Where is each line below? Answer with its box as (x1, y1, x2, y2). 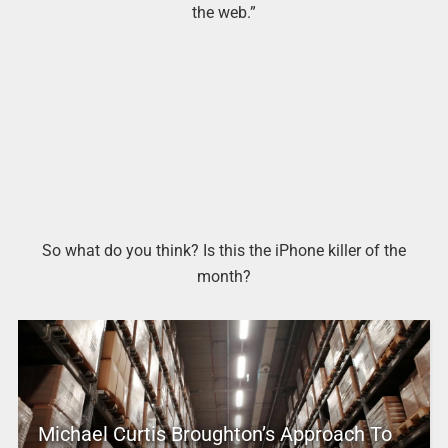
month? (197, 267, 251, 287)
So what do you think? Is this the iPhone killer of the (42, 241, 406, 261)
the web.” (192, 2, 256, 22)
